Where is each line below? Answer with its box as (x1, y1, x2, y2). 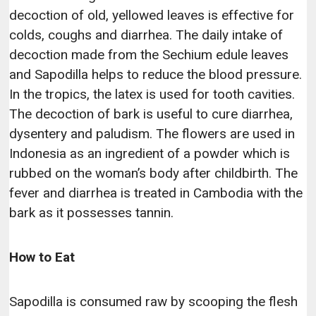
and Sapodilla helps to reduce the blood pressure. (9, 66, 303, 83)
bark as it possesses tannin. (9, 204, 174, 221)
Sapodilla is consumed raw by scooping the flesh (9, 293, 298, 310)
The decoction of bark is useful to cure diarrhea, (9, 105, 293, 122)
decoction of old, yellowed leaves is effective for (9, 6, 295, 23)
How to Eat (9, 248, 75, 265)
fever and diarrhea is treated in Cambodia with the (9, 184, 303, 201)
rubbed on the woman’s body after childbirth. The (9, 164, 298, 181)
